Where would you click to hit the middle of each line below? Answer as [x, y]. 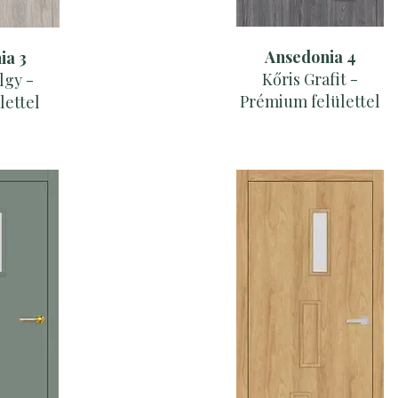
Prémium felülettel [310, 102]
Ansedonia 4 [310, 57]
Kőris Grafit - [310, 80]
